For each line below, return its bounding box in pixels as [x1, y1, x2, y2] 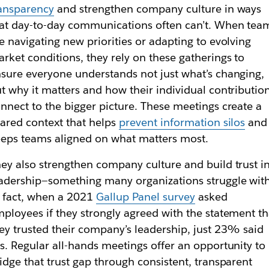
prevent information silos [118, 115, 246, 129]
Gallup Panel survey [96, 190, 195, 204]
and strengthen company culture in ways [54, 2, 262, 16]
